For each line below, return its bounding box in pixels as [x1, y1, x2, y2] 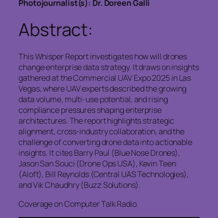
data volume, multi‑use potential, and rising [18, 94, 168, 105]
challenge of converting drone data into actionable [18, 137, 192, 148]
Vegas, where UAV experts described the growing [18, 83, 187, 94]
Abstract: [18, 18, 93, 42]
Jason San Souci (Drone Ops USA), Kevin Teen [18, 158, 176, 169]
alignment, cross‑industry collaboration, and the [18, 126, 185, 137]
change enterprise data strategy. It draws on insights [18, 62, 199, 73]
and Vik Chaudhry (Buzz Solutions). [18, 180, 141, 191]
